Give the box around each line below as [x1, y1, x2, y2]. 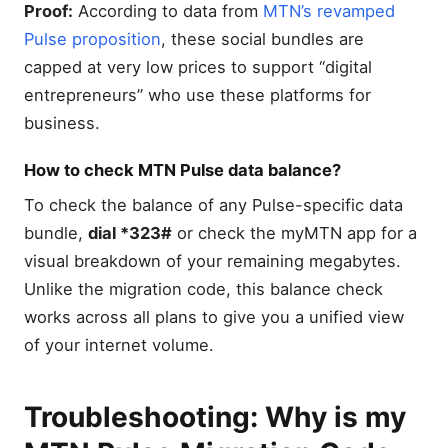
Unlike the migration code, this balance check [24, 279, 383, 300]
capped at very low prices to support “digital [24, 57, 372, 78]
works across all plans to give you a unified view [24, 307, 404, 328]
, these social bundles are [161, 29, 364, 50]
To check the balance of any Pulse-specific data [24, 195, 403, 216]
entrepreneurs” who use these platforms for [24, 85, 371, 106]
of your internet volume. [24, 335, 214, 356]
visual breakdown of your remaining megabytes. [24, 251, 401, 272]
